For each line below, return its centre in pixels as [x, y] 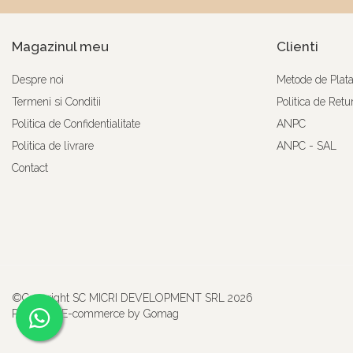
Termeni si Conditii [56, 102]
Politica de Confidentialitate [76, 124]
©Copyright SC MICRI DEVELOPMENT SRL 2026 [132, 298]
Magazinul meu [60, 46]
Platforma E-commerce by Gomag [95, 314]
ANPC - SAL [307, 146]
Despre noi [38, 80]
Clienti [297, 46]
